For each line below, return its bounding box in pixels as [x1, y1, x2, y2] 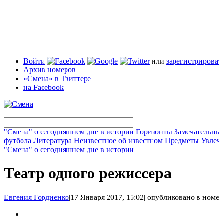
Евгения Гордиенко [4, 193, 69, 201]
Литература [33, 136, 72, 145]
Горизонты [136, 128, 172, 136]
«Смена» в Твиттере [23, 74, 91, 83]
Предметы [165, 136, 199, 145]
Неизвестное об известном [74, 136, 163, 145]
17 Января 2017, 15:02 [70, 193, 144, 201]
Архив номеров [23, 66, 76, 74]
